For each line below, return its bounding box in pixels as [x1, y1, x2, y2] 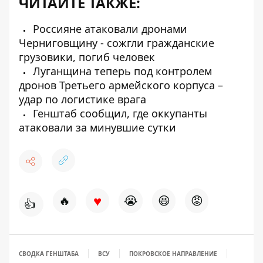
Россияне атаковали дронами [30, 22, 187, 36]
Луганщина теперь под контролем [30, 64, 212, 79]
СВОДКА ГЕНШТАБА [19, 249, 79, 258]
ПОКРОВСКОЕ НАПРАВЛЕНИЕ [129, 249, 217, 258]
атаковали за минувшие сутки [19, 120, 176, 135]
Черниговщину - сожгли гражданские [19, 36, 214, 50]
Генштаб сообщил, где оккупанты [30, 106, 207, 121]
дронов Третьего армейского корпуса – [19, 78, 223, 93]
